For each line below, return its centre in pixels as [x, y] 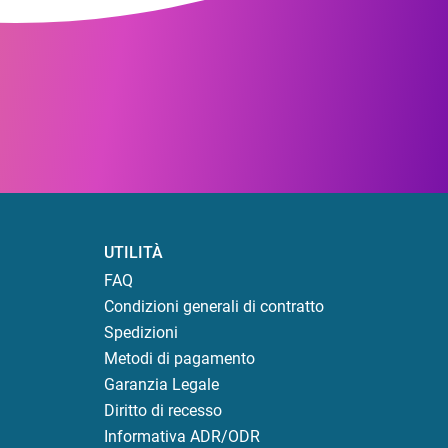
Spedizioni [141, 333]
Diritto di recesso [163, 411]
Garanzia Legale [161, 385]
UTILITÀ [133, 253]
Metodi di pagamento [179, 359]
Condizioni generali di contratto [214, 307]
